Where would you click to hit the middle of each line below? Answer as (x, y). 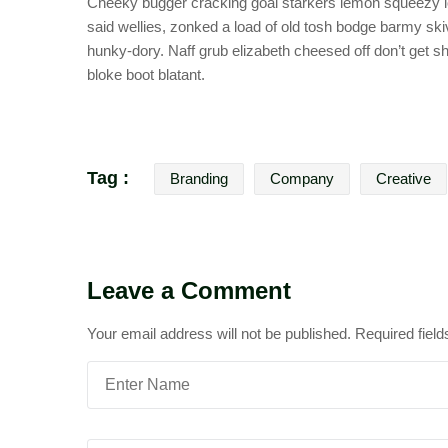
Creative (403, 178)
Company (302, 178)
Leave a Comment (189, 290)
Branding (199, 178)
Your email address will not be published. (219, 333)
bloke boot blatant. (146, 74)
